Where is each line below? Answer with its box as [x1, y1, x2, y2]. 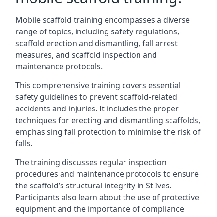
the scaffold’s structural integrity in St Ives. [15, 180, 171, 191]
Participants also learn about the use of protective [15, 192, 199, 202]
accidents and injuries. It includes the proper [15, 103, 179, 114]
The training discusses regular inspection [15, 157, 167, 168]
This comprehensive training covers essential [15, 80, 181, 91]
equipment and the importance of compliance [15, 203, 184, 214]
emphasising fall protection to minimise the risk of [15, 126, 201, 137]
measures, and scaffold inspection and [15, 49, 157, 60]
